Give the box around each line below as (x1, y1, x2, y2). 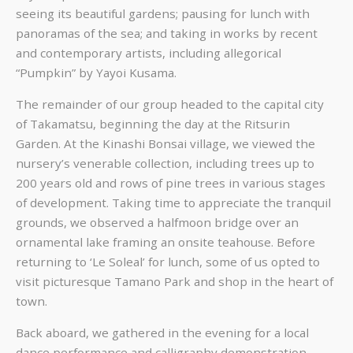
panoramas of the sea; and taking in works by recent (16, 24, 318, 41)
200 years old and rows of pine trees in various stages (16, 174, 325, 191)
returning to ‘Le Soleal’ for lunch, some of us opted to (16, 253, 320, 269)
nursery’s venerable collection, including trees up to (16, 154, 314, 171)
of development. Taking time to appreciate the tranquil (16, 194, 331, 210)
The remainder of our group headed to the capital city (16, 95, 324, 112)
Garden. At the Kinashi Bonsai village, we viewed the (16, 135, 315, 151)
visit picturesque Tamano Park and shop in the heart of (16, 273, 333, 289)
